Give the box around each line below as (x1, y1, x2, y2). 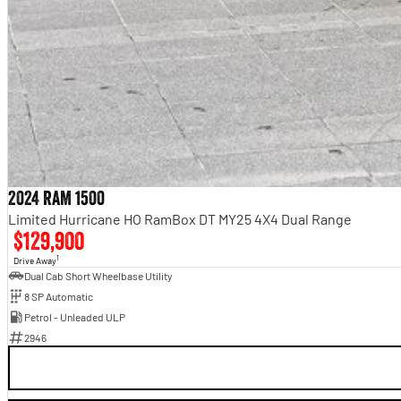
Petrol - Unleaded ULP (23, 310, 125, 323)
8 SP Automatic (23, 289, 93, 303)
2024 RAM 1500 (7, 185, 105, 210)
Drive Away (13, 254, 56, 266)
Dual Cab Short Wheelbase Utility (23, 269, 173, 282)
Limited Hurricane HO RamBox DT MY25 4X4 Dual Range (7, 209, 352, 227)
